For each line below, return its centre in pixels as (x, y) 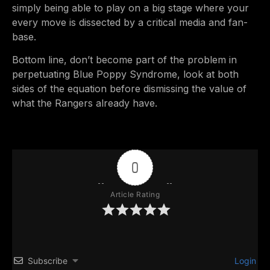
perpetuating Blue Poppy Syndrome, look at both (125, 74)
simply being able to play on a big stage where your (130, 8)
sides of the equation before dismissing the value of (129, 89)
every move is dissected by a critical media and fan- (130, 22)
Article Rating (135, 194)
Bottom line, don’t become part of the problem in (124, 60)
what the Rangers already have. (85, 103)
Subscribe (48, 260)
